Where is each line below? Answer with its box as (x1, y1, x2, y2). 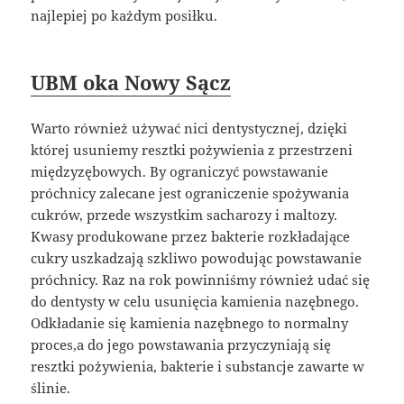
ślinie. (31, 379, 71, 398)
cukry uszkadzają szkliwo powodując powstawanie (31, 249, 363, 268)
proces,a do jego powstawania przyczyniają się (31, 335, 332, 354)
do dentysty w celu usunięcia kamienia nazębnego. (31, 292, 360, 311)
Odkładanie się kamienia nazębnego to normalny (31, 314, 349, 333)
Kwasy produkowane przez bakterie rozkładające (31, 227, 351, 246)
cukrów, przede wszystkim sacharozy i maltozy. (31, 206, 338, 225)
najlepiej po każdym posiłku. (31, 6, 218, 25)
